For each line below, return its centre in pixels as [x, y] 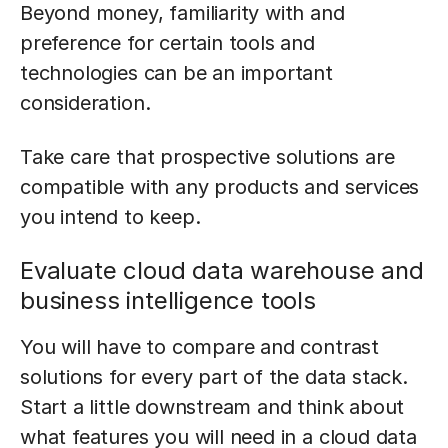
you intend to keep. [110, 217]
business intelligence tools [168, 300]
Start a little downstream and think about [212, 407]
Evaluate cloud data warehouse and [222, 270]
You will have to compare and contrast [199, 347]
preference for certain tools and [167, 43]
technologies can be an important [176, 73]
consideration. [85, 103]
